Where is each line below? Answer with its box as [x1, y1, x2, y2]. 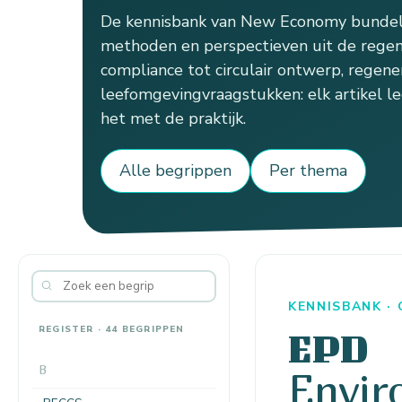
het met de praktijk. [100, 108, 246, 129]
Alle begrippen [119, 160, 232, 181]
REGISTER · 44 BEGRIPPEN [39, 322, 185, 336]
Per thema [269, 160, 347, 181]
